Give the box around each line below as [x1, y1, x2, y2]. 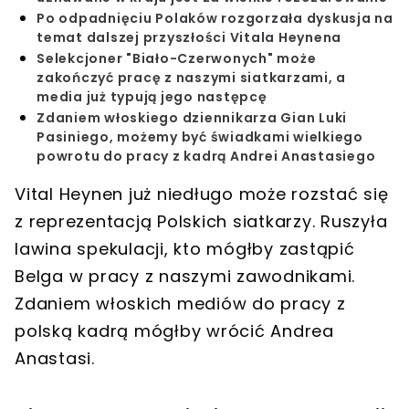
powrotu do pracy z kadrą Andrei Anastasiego [37, 147, 376, 166]
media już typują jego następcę [37, 88, 267, 107]
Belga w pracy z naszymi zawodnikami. [15, 265, 355, 288]
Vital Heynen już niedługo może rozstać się [15, 183, 389, 206]
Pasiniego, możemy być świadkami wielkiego [37, 128, 363, 147]
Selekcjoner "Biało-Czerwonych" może [37, 49, 317, 68]
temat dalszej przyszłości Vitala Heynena [37, 28, 341, 47]
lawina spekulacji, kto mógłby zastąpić [15, 237, 355, 261]
